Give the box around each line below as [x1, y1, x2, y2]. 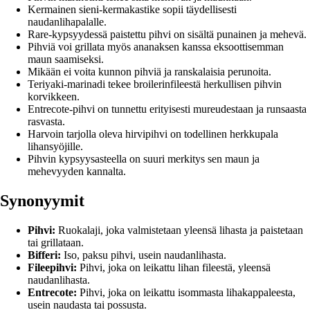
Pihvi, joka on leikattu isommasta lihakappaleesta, [77, 286, 295, 298]
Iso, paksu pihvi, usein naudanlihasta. [61, 248, 226, 261]
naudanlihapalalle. [28, 15, 107, 28]
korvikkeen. [28, 90, 80, 102]
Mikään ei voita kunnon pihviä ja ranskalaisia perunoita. [28, 65, 271, 77]
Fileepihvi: [28, 261, 77, 273]
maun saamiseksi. [28, 53, 104, 65]
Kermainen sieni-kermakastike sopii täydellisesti [28, 3, 237, 15]
